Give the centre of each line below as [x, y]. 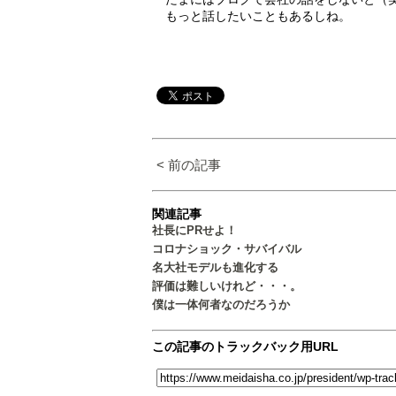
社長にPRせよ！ [194, 231]
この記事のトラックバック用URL [245, 347]
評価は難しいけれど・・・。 [227, 286]
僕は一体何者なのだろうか [221, 305]
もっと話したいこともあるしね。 [258, 16]
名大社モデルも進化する [215, 268]
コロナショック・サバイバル [227, 249]
